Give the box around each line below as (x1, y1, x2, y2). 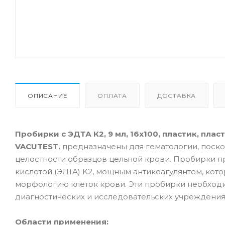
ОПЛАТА (97, 91, 128, 99)
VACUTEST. (15, 141, 62, 151)
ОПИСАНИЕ (28, 91, 68, 99)
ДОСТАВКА (157, 91, 196, 99)
